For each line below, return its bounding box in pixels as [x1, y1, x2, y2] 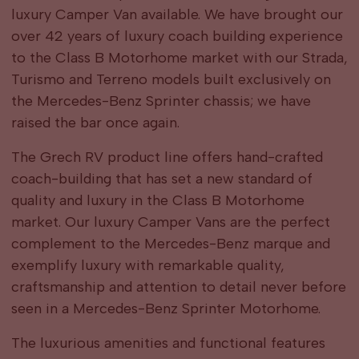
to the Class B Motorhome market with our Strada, [10, 49, 348, 67]
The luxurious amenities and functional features [10, 334, 325, 352]
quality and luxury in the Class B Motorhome [10, 192, 305, 209]
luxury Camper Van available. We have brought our [10, 6, 343, 23]
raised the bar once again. [10, 114, 179, 131]
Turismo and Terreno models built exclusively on [10, 71, 331, 88]
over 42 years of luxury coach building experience [10, 27, 343, 45]
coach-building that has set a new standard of [10, 170, 313, 188]
